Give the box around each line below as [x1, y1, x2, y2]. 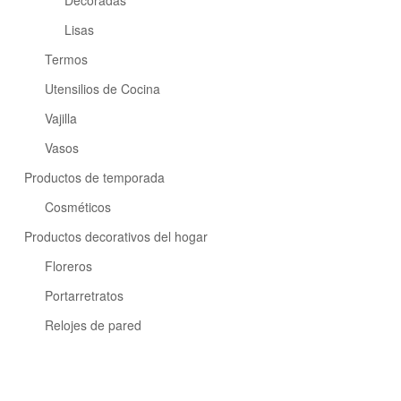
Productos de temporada [24, 168, 165, 187]
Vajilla [44, 109, 77, 128]
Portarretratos [44, 286, 124, 305]
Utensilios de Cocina [44, 80, 160, 98]
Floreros [44, 257, 92, 276]
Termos [44, 50, 88, 69]
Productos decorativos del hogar [24, 227, 208, 246]
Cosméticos [44, 198, 111, 217]
